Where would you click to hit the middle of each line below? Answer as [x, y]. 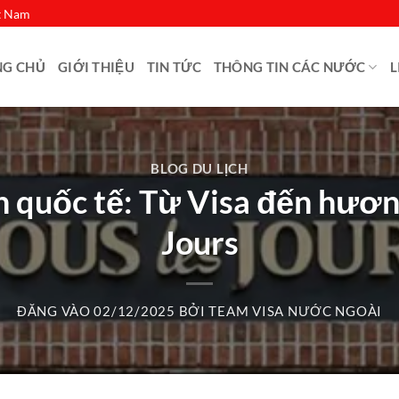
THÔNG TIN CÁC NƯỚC [289, 67]
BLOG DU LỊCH [199, 168]
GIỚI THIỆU [96, 67]
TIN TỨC [174, 67]
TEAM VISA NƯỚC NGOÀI [296, 312]
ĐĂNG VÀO [55, 312]
